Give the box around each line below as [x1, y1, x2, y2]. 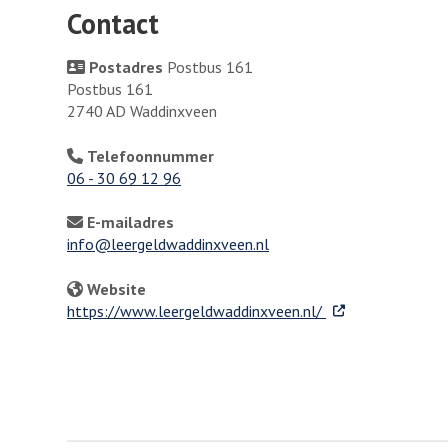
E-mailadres [87, 212, 174, 233]
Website [87, 278, 146, 299]
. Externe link [325, 299, 411, 320]
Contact [67, 5, 159, 43]
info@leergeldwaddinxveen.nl [67, 234, 269, 255]
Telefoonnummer [87, 145, 214, 166]
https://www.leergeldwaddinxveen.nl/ [67, 300, 326, 321]
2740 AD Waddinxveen [67, 101, 217, 122]
